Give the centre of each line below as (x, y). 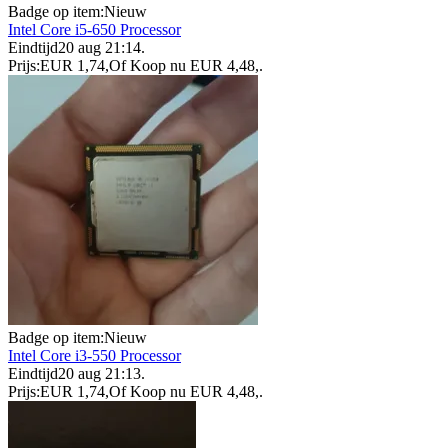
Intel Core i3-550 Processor (94, 356)
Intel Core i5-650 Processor (94, 30)
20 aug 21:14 (99, 48)
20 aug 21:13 (99, 374)
